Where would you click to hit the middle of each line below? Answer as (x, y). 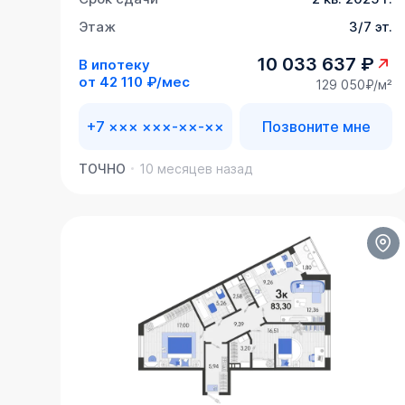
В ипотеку (115, 64)
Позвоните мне (316, 127)
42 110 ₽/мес (145, 81)
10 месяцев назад (196, 169)
